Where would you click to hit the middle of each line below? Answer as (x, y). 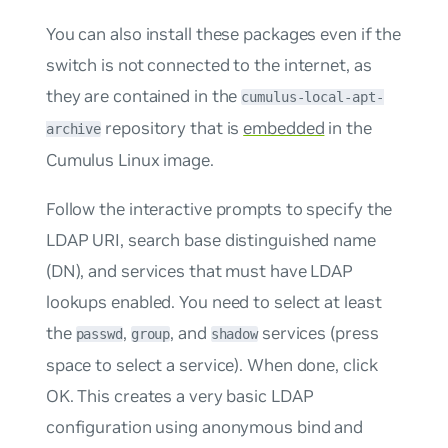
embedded (284, 127)
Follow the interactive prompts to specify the (219, 209)
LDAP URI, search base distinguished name (210, 240)
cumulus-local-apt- (312, 96)
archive (73, 128)
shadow (234, 334)
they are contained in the (143, 95)
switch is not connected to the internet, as (208, 64)
